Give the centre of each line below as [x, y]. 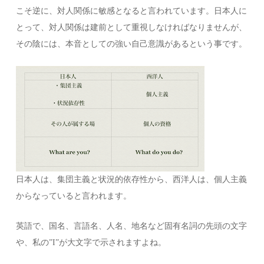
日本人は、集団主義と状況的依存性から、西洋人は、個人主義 [132, 179]
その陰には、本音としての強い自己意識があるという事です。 [132, 44]
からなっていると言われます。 [74, 196]
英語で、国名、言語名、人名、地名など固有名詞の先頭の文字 [132, 226]
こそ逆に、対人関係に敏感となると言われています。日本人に [132, 11]
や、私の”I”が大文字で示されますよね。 [91, 242]
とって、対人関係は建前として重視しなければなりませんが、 [132, 27]
